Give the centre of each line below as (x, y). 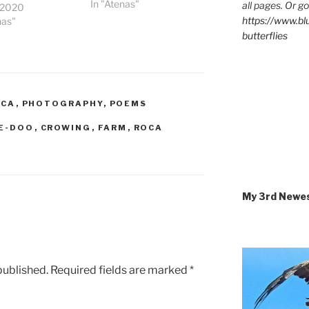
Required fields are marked (120, 270)
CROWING (66, 127)
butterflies (265, 36)
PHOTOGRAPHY (62, 103)
